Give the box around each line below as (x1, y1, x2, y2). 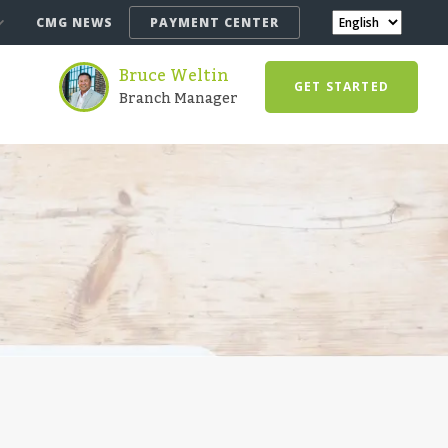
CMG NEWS (36, 14, 113, 31)
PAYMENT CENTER (150, 14, 279, 31)
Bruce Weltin (118, 60, 229, 92)
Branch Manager (118, 85, 238, 113)
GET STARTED (293, 78, 389, 95)
